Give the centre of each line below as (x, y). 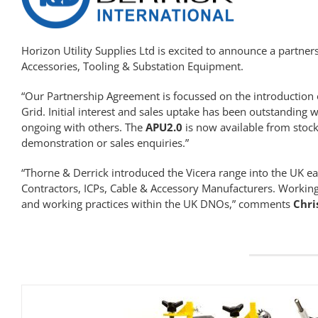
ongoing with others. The (83, 127)
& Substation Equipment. (181, 66)
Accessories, (52, 66)
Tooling (101, 66)
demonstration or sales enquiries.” (105, 143)
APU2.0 (164, 127)
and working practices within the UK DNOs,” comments (157, 204)
